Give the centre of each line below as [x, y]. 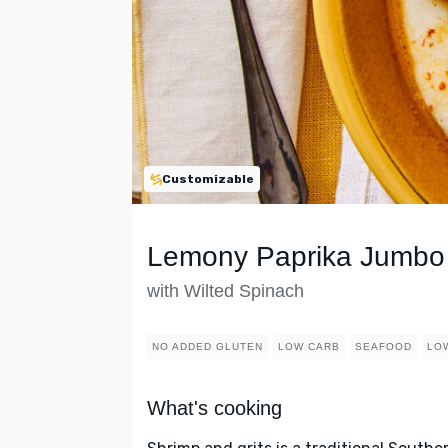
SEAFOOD [383, 347]
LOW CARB [309, 347]
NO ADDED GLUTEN [207, 347]
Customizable [208, 179]
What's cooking [214, 408]
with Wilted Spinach [225, 291]
